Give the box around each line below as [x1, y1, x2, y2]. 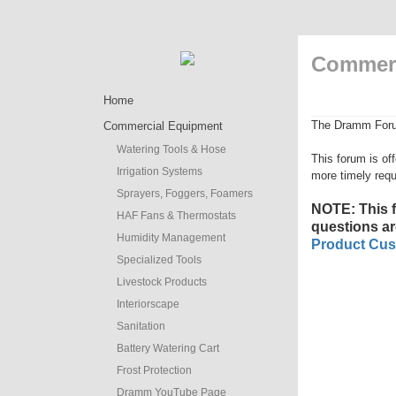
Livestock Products [117, 276, 207, 288]
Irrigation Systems [117, 165, 202, 178]
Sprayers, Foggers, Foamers [117, 187, 253, 200]
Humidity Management [117, 232, 225, 244]
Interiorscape [117, 298, 179, 310]
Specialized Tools [117, 254, 202, 266]
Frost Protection [117, 364, 192, 377]
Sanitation [117, 320, 165, 332]
